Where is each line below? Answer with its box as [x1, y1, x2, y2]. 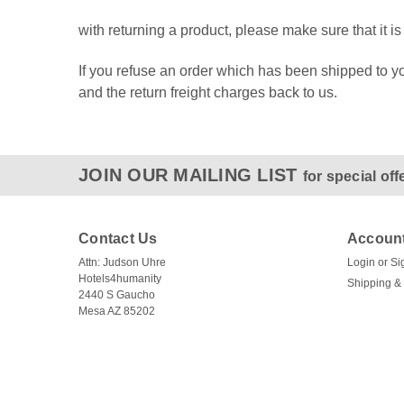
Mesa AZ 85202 [78, 305, 155, 317]
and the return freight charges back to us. [78, 85, 337, 100]
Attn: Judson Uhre [78, 256, 166, 269]
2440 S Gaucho [78, 289, 155, 301]
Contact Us [78, 231, 158, 246]
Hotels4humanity [78, 272, 161, 285]
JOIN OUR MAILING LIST [78, 165, 303, 185]
